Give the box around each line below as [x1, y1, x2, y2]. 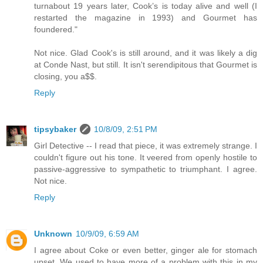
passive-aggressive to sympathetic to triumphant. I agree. [34, 164, 257, 174]
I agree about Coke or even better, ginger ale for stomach [34, 245, 257, 255]
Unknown [34, 228, 72, 238]
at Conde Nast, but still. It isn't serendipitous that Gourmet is [34, 59, 257, 69]
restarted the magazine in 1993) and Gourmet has [34, 12, 257, 22]
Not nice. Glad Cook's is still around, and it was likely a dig [34, 48, 257, 58]
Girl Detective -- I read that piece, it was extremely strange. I [34, 140, 257, 150]
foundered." [34, 24, 77, 34]
